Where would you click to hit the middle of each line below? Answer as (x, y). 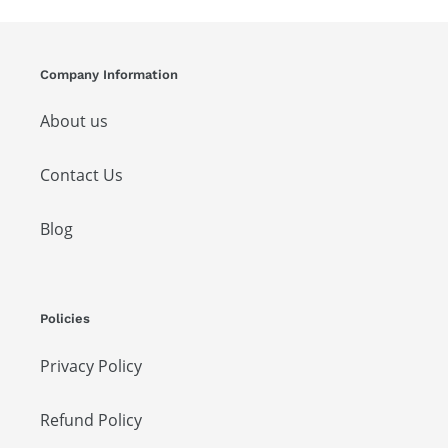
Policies (65, 319)
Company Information (109, 74)
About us (74, 121)
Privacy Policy (91, 365)
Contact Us (81, 175)
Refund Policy (91, 419)
